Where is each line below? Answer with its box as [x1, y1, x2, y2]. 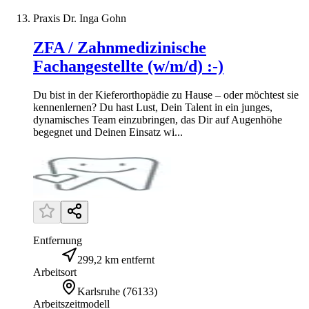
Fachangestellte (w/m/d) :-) [33, 57, 223, 75]
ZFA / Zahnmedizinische [33, 38, 206, 57]
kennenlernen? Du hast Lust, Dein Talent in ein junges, [33, 101, 272, 114]
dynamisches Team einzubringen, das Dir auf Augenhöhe [33, 114, 282, 126]
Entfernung [33, 235, 82, 247]
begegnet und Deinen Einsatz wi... [33, 126, 183, 139]
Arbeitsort [33, 266, 77, 279]
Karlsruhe [77, 286, 120, 298]
